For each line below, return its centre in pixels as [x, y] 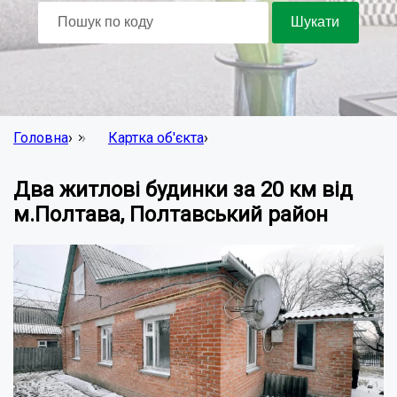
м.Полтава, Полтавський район [171, 214]
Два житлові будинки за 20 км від [183, 189]
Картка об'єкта [156, 137]
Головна [41, 137]
